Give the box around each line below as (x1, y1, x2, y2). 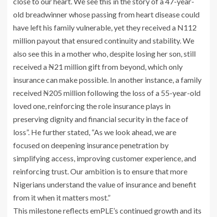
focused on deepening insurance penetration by (13, 140, 169, 150)
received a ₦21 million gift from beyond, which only (13, 62, 183, 72)
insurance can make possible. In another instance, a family (13, 75, 201, 85)
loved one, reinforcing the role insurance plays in (13, 101, 170, 111)
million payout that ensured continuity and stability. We (13, 36, 194, 46)
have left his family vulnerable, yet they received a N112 (13, 23, 197, 32)
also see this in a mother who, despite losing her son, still (13, 49, 196, 59)
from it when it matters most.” (13, 193, 110, 202)
